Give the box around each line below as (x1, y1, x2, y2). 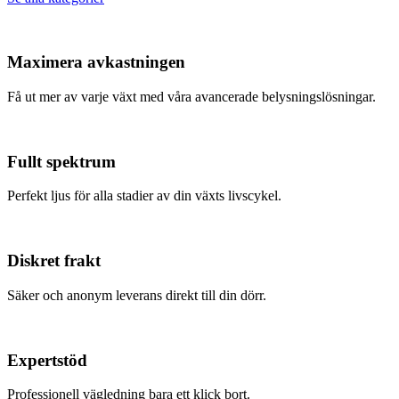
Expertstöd (7, 350, 87, 370)
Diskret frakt (7, 251, 101, 271)
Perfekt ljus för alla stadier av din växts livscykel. (7, 188, 281, 204)
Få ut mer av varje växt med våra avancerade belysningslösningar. (7, 88, 376, 104)
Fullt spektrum (7, 151, 116, 171)
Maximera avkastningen (7, 53, 185, 72)
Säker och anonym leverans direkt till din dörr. (7, 287, 266, 303)
